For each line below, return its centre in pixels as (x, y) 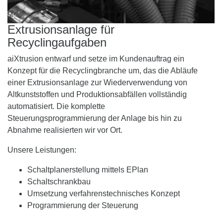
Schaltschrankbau (59, 181)
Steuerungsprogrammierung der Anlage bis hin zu (95, 118)
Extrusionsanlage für (61, 29)
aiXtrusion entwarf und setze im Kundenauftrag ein (96, 58)
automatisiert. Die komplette (56, 106)
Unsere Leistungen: (42, 150)
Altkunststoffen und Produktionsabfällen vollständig (97, 94)
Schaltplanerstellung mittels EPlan (88, 169)
